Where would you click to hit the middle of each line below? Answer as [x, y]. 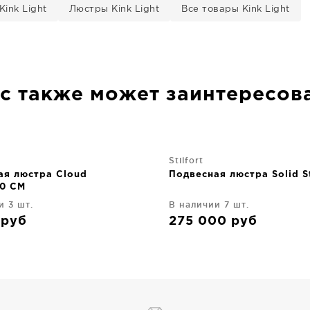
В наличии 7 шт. [209, 204]
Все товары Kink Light [236, 9]
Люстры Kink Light [114, 9]
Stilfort [186, 160]
